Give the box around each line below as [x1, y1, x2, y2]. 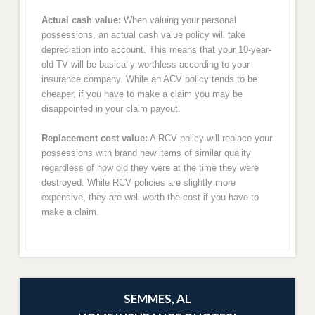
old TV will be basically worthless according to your [41, 58, 250, 70]
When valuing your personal [120, 14, 236, 25]
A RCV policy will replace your [147, 133, 272, 144]
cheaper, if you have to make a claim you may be [41, 88, 243, 99]
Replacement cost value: [41, 133, 148, 144]
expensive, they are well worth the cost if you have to [41, 192, 259, 203]
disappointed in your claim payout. [41, 103, 181, 114]
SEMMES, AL [124, 291, 191, 307]
